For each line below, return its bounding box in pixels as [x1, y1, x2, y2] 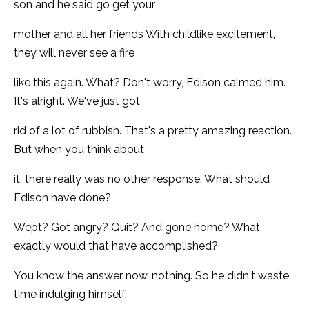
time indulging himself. [14, 287, 127, 301]
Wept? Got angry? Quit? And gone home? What [14, 220, 260, 234]
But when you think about [14, 142, 144, 156]
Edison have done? [14, 190, 111, 204]
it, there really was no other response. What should [14, 172, 270, 186]
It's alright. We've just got [14, 94, 140, 108]
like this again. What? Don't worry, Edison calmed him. [14, 75, 286, 89]
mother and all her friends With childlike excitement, [14, 27, 275, 41]
